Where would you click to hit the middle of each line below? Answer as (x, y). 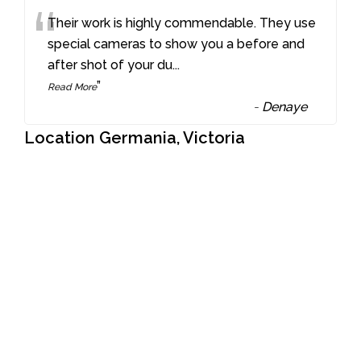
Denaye (285, 106)
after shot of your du (110, 64)
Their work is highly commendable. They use (182, 23)
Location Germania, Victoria (135, 137)
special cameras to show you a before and (176, 44)
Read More (73, 87)
